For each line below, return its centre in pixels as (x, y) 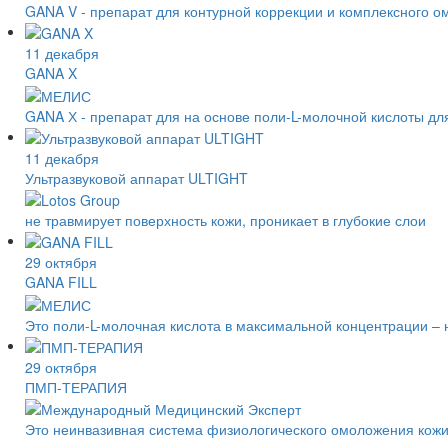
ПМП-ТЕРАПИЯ (76, 387)
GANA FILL (61, 282)
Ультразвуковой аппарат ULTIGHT (136, 177)
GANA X (51, 73)
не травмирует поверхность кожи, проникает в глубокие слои (225, 220)
